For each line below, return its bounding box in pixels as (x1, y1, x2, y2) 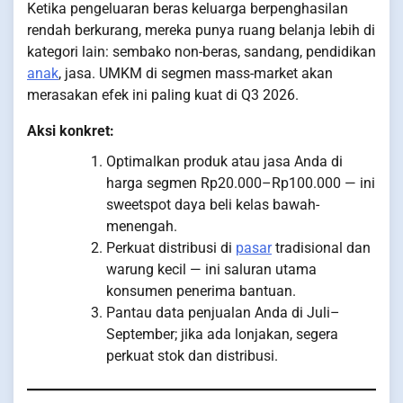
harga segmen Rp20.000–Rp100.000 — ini (106, 175, 375, 193)
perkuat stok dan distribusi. (106, 347, 278, 365)
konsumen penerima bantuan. (106, 282, 296, 300)
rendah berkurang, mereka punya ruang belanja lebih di (27, 22, 375, 40)
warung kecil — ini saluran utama (106, 261, 317, 279)
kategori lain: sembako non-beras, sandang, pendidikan (27, 43, 376, 61)
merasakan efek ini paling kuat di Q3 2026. (27, 86, 299, 104)
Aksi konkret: (27, 122, 114, 140)
